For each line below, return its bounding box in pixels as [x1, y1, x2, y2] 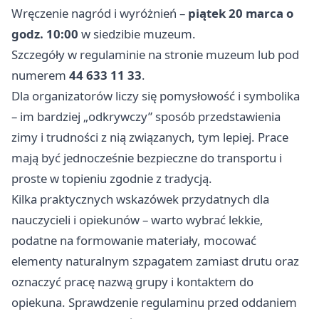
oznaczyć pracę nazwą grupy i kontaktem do [11, 273, 253, 290]
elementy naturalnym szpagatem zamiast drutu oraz [11, 252, 299, 269]
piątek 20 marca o [188, 4, 293, 21]
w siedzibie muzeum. [78, 25, 196, 42]
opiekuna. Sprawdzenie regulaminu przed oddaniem [11, 293, 297, 310]
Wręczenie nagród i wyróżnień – [11, 4, 188, 21]
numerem [11, 66, 69, 83]
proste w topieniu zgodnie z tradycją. [11, 169, 212, 187]
